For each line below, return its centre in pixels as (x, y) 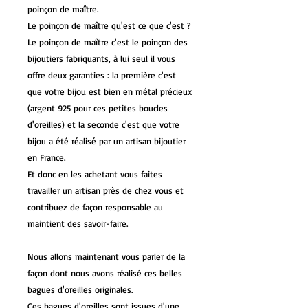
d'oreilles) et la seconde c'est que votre (103, 125)
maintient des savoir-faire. (78, 224)
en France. (46, 158)
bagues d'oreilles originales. (80, 290)
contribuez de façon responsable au (95, 207)
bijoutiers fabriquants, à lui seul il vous (101, 59)
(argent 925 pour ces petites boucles (98, 108)
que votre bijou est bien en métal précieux (110, 92)
